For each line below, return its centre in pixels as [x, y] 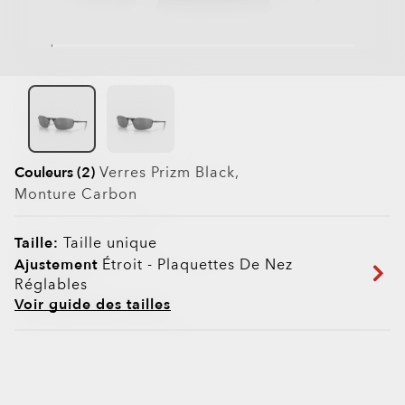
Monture [48, 195]
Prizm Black [193, 173]
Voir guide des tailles [93, 305]
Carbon [109, 195]
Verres [125, 173]
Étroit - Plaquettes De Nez [195, 265]
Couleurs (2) [55, 173]
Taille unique [108, 244]
